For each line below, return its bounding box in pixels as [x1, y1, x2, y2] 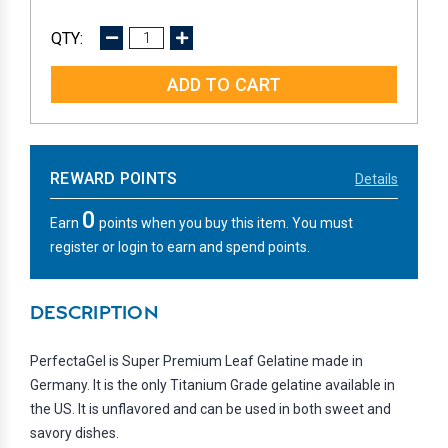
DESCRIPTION [30, 305, 158, 324]
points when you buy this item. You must [96, 215, 353, 232]
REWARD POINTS [50, 169, 178, 189]
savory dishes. [30, 425, 119, 442]
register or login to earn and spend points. [50, 239, 310, 256]
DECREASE [112, 33, 163, 45]
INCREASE [182, 33, 231, 45]
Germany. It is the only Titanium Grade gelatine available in [30, 377, 395, 394]
